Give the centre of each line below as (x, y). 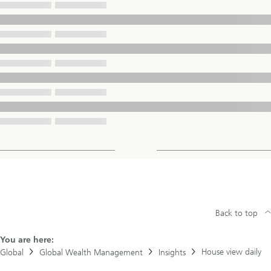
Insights (172, 253)
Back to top (237, 214)
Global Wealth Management (91, 253)
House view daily (231, 252)
